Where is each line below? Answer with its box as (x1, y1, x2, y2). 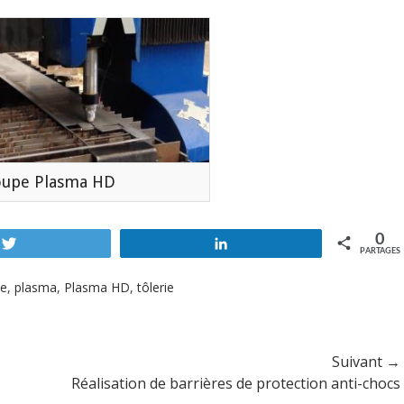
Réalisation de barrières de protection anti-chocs (71, 373, 400, 393)
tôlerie (137, 279, 174, 296)
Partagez (239, 237, 287, 250)
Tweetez (28, 237, 74, 250)
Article (49, 373, 91, 393)
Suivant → (332, 352, 400, 372)
